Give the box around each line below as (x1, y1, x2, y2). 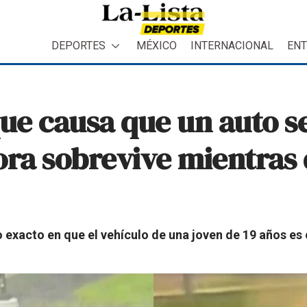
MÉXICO (136, 38, 177, 52)
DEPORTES (51, 38, 106, 52)
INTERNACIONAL (191, 38, 273, 52)
